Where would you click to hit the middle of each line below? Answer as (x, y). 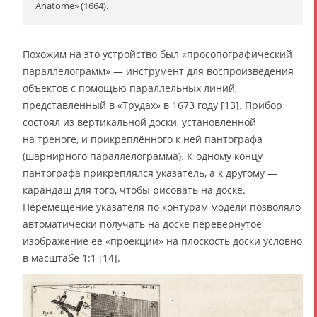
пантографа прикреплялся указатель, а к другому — (150, 173)
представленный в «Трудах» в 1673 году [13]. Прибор (152, 105)
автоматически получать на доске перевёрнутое (142, 224)
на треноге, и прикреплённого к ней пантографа (143, 139)
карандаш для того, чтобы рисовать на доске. (134, 190)
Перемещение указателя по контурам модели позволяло (162, 207)
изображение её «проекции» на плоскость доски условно (162, 241)
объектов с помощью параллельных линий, (130, 88)
